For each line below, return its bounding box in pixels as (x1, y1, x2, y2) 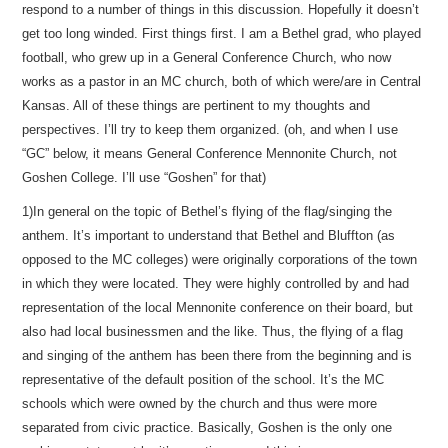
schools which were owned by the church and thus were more (22, 396, 378, 411)
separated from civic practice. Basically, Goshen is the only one (22, 420, 393, 435)
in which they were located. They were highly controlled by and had (22, 276, 410, 291)
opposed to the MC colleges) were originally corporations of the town (22, 252, 418, 267)
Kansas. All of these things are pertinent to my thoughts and (22, 98, 371, 113)
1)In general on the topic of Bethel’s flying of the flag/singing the (22, 204, 393, 219)
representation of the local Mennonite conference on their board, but (22, 300, 414, 315)
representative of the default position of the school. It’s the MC (22, 372, 385, 387)
